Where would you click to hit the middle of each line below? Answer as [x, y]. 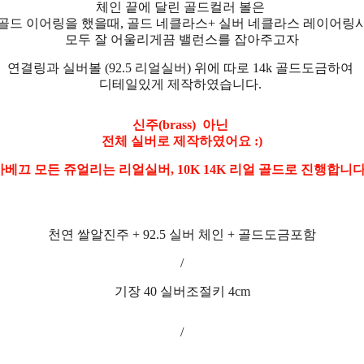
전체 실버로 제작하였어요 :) [182, 141]
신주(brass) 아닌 [182, 124]
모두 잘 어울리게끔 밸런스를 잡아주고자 [182, 39]
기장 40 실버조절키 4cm [182, 291]
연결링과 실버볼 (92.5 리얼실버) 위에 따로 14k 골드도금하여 [182, 67]
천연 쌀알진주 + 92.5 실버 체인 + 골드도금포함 [182, 234]
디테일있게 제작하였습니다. [182, 84]
